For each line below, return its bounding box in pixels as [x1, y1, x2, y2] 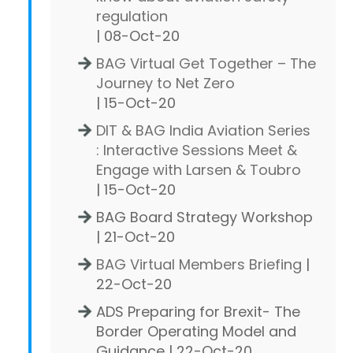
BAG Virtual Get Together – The [96, 53, 316, 73]
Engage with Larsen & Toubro [96, 159, 301, 180]
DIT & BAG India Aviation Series [96, 120, 310, 140]
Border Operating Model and [96, 321, 296, 341]
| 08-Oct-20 [96, 25, 180, 46]
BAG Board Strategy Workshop [96, 206, 313, 227]
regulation [96, 6, 168, 26]
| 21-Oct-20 [96, 226, 175, 247]
